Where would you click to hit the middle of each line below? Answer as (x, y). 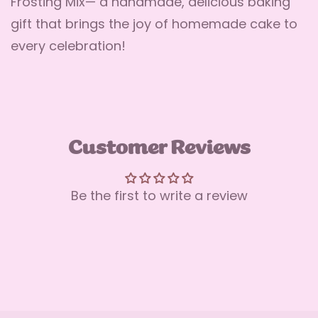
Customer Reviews (159, 148)
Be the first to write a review (159, 197)
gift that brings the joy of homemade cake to (154, 25)
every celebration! (68, 47)
